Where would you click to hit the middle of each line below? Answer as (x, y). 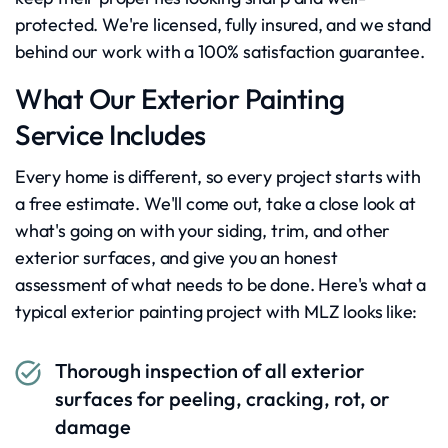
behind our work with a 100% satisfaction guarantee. (220, 51)
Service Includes (110, 134)
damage (93, 426)
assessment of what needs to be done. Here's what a (221, 284)
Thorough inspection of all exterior (210, 370)
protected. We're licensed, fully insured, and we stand (223, 24)
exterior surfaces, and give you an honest (176, 257)
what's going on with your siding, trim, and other (203, 230)
